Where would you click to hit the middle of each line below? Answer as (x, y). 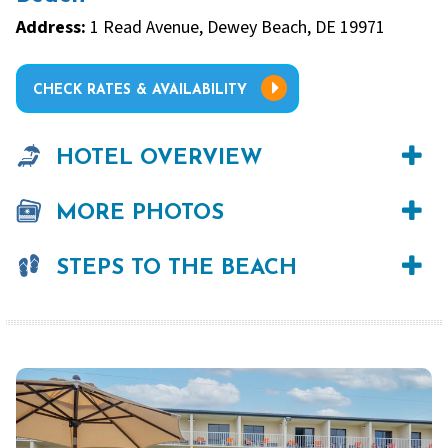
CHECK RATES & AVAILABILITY (140, 90)
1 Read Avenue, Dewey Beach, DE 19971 (235, 28)
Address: (51, 28)
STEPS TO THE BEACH (176, 268)
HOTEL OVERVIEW (159, 158)
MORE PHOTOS (140, 213)
